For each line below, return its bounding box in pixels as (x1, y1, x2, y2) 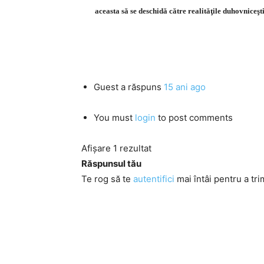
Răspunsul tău (81, 158, 141, 169)
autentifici (133, 173, 174, 184)
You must (94, 112, 135, 123)
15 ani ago (164, 81, 206, 93)
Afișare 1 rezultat (81, 143, 151, 154)
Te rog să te (81, 173, 133, 184)
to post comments (156, 112, 233, 123)
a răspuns (118, 81, 164, 93)
